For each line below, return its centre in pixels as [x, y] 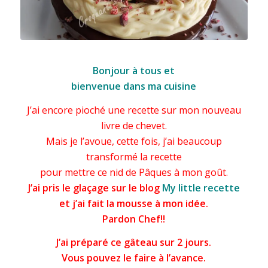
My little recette [201, 188]
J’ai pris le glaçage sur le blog [94, 188]
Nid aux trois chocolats [65, 50]
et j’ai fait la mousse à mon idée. [134, 203]
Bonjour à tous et [134, 71]
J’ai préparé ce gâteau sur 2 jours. [134, 243]
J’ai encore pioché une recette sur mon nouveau [134, 110]
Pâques [155, 172]
